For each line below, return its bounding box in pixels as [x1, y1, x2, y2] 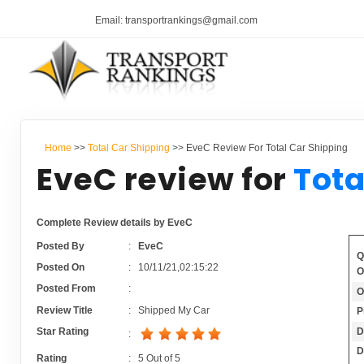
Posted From [37, 283, 97, 295]
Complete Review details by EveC [37, 217, 193, 229]
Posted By [37, 240, 85, 252]
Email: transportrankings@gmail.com [95, 15, 258, 27]
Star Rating [37, 326, 89, 338]
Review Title [37, 304, 93, 316]
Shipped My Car [137, 304, 210, 316]
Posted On [37, 262, 85, 274]
